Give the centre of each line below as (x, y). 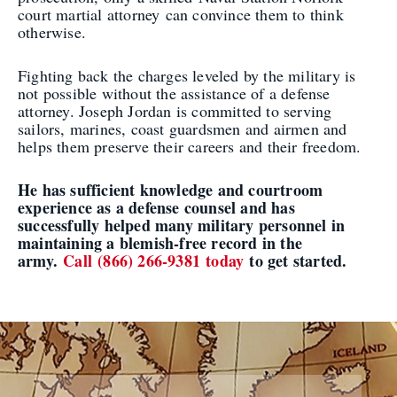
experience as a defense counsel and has (156, 207)
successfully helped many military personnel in (182, 225)
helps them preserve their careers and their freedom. (190, 147)
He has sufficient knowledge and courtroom (171, 189)
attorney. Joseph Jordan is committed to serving (175, 111)
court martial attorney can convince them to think (181, 15)
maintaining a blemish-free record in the (160, 242)
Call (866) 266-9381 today (154, 260)
